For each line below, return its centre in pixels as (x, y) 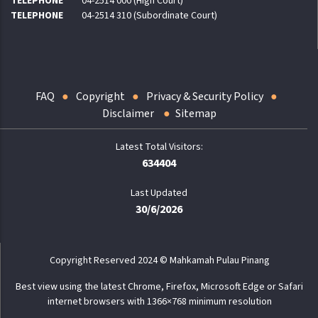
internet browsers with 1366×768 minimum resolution (159, 302)
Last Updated (159, 193)
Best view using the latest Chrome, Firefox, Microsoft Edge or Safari (159, 287)
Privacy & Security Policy (205, 97)
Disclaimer (129, 114)
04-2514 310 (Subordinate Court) (149, 16)
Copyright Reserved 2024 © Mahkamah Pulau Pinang (159, 261)
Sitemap (196, 114)
